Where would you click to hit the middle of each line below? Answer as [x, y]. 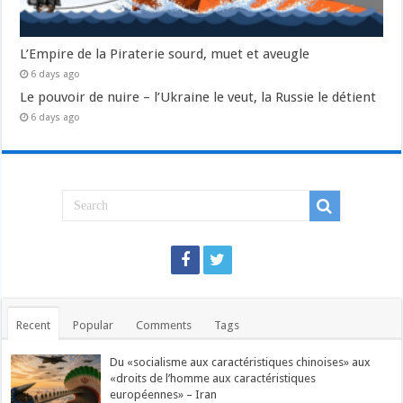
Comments [164, 325]
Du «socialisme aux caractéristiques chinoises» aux [241, 362]
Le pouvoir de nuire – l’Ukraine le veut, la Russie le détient [198, 97]
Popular [94, 325]
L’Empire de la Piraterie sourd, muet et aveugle [165, 54]
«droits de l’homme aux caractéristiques [213, 378]
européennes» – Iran [164, 394]
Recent [34, 325]
